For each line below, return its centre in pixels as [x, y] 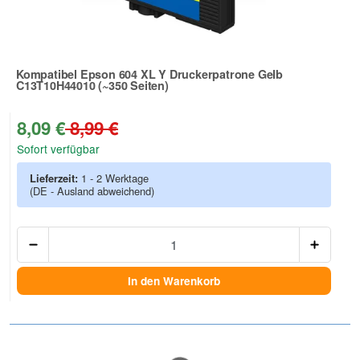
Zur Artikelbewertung [73, 96]
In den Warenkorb [174, 280]
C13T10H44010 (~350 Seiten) [92, 86]
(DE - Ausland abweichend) [92, 191]
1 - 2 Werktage [115, 178]
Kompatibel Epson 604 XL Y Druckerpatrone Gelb [149, 74]
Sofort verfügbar [58, 149]
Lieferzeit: [55, 178]
